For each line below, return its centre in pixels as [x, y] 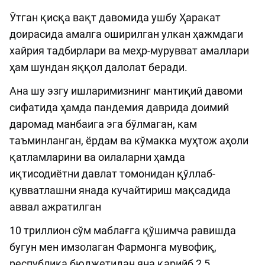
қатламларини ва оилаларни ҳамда [97, 157]
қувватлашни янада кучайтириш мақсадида [120, 190]
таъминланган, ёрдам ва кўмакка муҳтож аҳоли [129, 141]
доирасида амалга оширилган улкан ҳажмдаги [126, 34]
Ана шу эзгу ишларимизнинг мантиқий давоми [126, 91]
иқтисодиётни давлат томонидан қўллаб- [112, 174]
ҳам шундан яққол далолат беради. [98, 67]
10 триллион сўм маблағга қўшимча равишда [123, 231]
